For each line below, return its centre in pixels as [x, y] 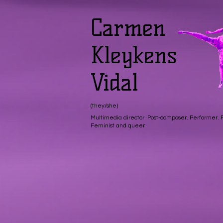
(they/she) [104, 106]
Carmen [128, 28]
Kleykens [134, 55]
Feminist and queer [118, 126]
